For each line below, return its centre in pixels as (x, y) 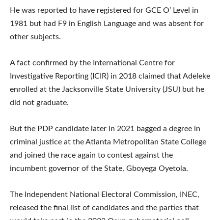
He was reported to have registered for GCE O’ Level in (104, 10)
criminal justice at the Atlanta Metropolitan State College (108, 142)
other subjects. (35, 37)
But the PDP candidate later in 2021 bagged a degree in (105, 128)
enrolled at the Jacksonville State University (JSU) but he (107, 89)
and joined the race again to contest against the (91, 155)
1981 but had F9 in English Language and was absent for (107, 23)
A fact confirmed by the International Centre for (92, 63)
